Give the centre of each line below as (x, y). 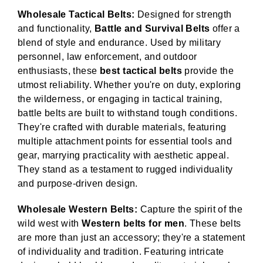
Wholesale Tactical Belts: (77, 15)
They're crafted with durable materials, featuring (122, 127)
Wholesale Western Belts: (79, 210)
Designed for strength (184, 15)
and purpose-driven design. (78, 184)
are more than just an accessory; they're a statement (131, 238)
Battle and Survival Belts (152, 29)
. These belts (213, 224)
